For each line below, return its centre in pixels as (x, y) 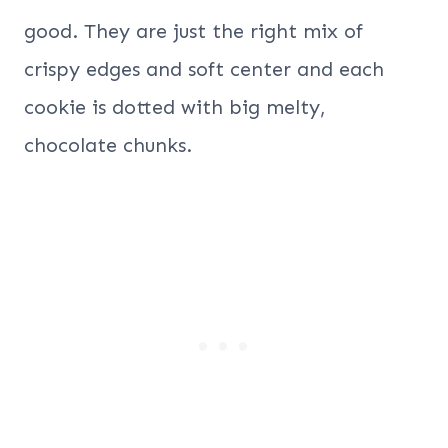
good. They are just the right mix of (193, 31)
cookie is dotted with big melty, (175, 107)
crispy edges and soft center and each (204, 69)
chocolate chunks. (108, 145)
